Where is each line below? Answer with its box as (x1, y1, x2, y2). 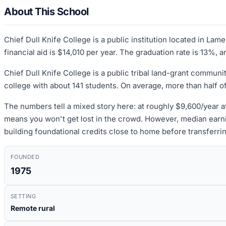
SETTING (11, 192, 36, 200)
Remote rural (11, 203, 55, 212)
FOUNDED (11, 153, 40, 160)
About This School (4, 5, 89, 18)
